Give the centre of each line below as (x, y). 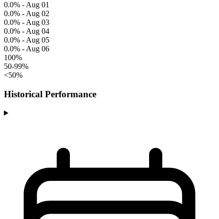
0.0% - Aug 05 (27, 40)
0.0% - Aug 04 (27, 31)
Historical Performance (50, 94)
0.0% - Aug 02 (27, 13)
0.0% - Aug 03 (27, 22)
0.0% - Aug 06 (27, 49)
